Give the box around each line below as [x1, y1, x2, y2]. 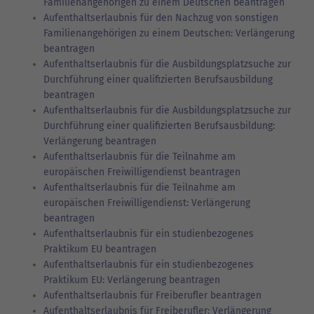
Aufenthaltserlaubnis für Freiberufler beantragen [43, 289, 261, 301]
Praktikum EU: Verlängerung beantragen [43, 273, 220, 286]
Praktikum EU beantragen [43, 243, 156, 255]
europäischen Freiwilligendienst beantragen [43, 165, 240, 178]
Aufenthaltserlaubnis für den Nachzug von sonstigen [43, 11, 278, 24]
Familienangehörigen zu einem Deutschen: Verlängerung [43, 27, 294, 39]
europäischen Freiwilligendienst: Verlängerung [43, 196, 250, 209]
